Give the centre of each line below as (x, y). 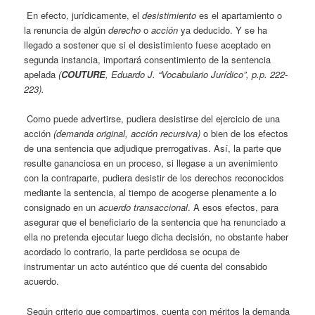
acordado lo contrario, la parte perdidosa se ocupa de (132, 252)
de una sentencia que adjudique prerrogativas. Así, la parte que (153, 148)
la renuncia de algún (66, 30)
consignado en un (62, 207)
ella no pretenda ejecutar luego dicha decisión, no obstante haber (156, 237)
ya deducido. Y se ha (223, 30)
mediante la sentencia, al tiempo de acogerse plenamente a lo (150, 193)
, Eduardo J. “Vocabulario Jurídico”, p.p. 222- (197, 75)
